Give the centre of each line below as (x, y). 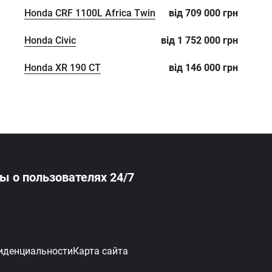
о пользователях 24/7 (73, 177)
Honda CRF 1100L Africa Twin (90, 13)
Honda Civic (50, 40)
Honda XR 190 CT (62, 68)
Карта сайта (100, 251)
